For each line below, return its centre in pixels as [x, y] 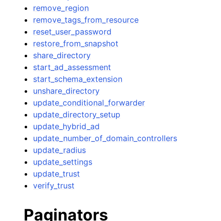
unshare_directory [67, 91]
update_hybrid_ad [67, 126]
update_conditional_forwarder [89, 102]
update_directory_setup [77, 114]
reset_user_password [73, 31]
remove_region [61, 8]
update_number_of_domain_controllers [105, 138]
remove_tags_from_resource [86, 19]
